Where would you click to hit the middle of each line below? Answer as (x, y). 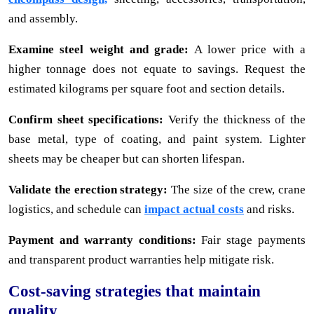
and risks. (269, 209)
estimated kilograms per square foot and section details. (146, 88)
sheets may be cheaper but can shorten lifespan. (127, 158)
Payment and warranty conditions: (102, 240)
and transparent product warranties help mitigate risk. (141, 259)
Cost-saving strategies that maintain (135, 291)
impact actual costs (194, 209)
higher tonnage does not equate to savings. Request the (157, 69)
